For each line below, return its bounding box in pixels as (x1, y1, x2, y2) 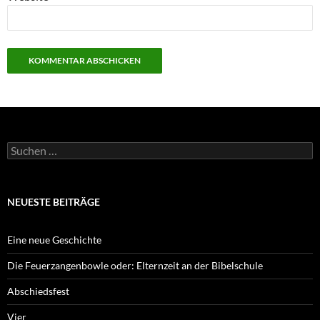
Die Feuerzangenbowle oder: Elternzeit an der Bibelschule (7, 259, 263, 271)
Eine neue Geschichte (7, 233, 101, 246)
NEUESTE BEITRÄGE (7, 195, 100, 208)
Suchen (6, 141, 39, 154)
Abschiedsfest (7, 284, 69, 297)
